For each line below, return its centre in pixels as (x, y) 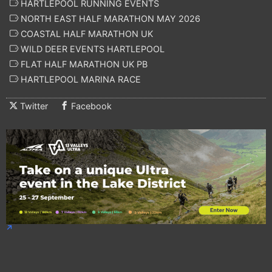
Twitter (34, 106)
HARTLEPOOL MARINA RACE (80, 79)
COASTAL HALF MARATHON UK (86, 33)
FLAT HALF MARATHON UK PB (83, 64)
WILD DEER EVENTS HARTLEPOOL (91, 49)
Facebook (91, 106)
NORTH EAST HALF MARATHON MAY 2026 (109, 18)
